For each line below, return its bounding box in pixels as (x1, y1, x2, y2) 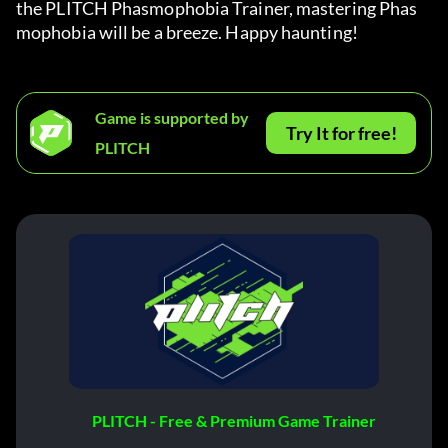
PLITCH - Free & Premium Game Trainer (92, 411, 376, 431)
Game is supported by (95, 108, 249, 128)
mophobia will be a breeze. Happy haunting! (16, 21, 358, 44)
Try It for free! (285, 122, 397, 145)
